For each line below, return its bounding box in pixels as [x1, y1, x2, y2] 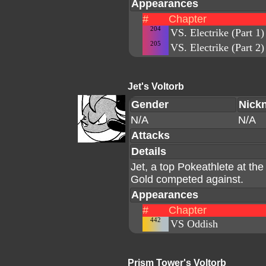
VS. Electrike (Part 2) [170, 42, 264, 53]
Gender [131, 99, 169, 110]
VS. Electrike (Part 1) [170, 27, 264, 39]
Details [131, 145, 166, 157]
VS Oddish [170, 218, 218, 230]
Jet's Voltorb [128, 81, 184, 91]
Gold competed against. [131, 173, 243, 185]
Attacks [131, 129, 170, 141]
